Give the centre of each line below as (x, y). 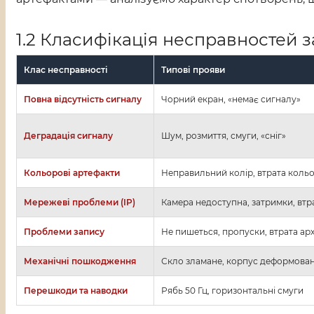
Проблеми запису (64, 232)
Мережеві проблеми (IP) (80, 203)
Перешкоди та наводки (76, 291)
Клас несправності (66, 70)
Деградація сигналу (68, 136)
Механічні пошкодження (80, 261)
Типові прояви (193, 70)
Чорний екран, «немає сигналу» (231, 100)
